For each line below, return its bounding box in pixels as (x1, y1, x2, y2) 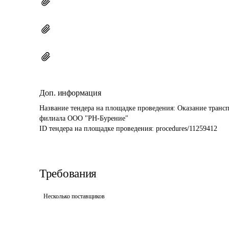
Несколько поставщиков (43, 193, 105, 200)
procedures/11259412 (156, 125, 217, 132)
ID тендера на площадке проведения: (39, 125, 156, 132)
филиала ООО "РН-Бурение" (39, 114, 128, 122)
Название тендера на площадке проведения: (39, 104, 177, 112)
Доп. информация (39, 88, 101, 97)
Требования (39, 167, 97, 180)
